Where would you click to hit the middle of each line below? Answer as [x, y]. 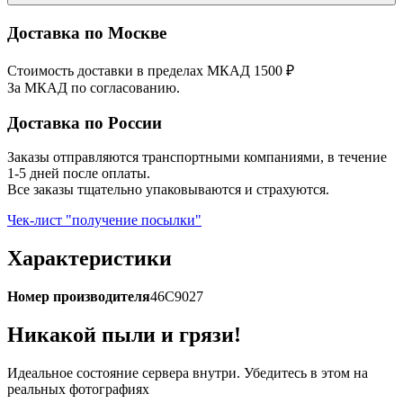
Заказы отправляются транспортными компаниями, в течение [197, 157]
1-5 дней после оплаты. [79, 174]
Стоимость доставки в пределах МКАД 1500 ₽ [151, 70]
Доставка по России [85, 122]
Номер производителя [79, 297]
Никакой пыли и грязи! [124, 335]
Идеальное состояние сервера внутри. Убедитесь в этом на [188, 373]
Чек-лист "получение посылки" [104, 220]
